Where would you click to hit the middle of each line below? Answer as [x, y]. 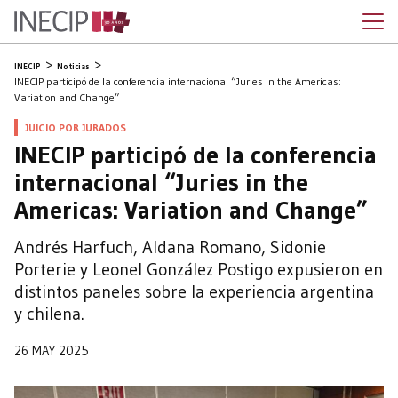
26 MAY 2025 [52, 351]
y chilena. [49, 314]
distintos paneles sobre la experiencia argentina [194, 291]
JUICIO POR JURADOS [76, 127]
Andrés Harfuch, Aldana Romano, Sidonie [170, 247]
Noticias [73, 66]
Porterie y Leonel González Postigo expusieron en [199, 269]
